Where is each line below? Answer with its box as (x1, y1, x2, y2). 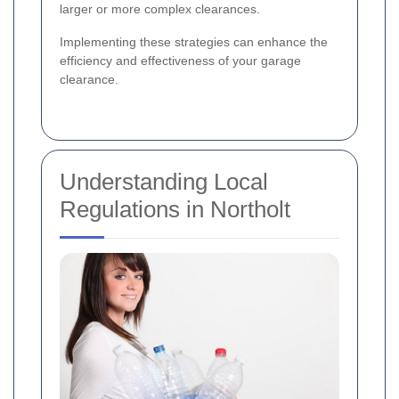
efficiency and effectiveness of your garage (60, 53, 301, 69)
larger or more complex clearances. (60, 2, 260, 17)
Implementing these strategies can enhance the (60, 35, 328, 50)
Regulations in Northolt (60, 196, 290, 224)
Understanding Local (60, 168, 268, 196)
